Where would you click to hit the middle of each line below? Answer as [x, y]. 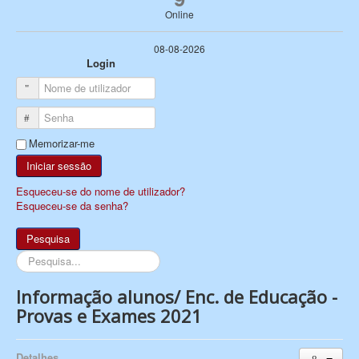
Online [179, 14]
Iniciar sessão [59, 165]
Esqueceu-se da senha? [72, 205]
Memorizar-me [62, 143]
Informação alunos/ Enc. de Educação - [177, 296]
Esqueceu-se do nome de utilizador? [101, 191]
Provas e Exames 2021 [109, 315]
